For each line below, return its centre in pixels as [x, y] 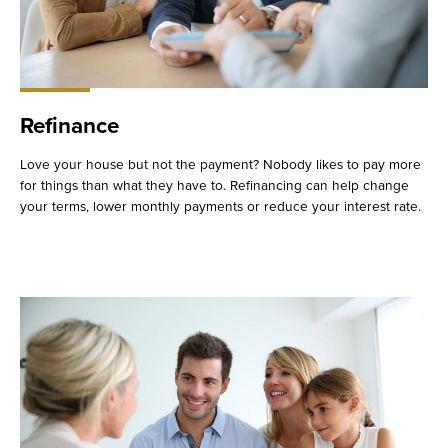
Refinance [69, 125]
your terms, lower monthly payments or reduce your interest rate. [220, 206]
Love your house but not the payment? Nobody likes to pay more [220, 164]
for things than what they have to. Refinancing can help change [214, 185]
